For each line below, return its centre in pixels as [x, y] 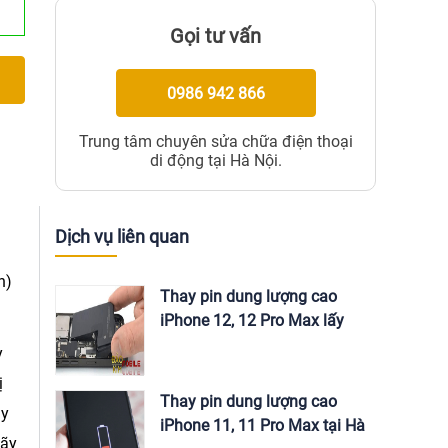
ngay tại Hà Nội [214, 344]
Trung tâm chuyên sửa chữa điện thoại [215, 141]
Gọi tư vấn [215, 36]
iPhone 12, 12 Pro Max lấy [252, 320]
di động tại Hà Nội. [215, 160]
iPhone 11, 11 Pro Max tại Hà [262, 425]
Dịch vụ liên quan [122, 236]
